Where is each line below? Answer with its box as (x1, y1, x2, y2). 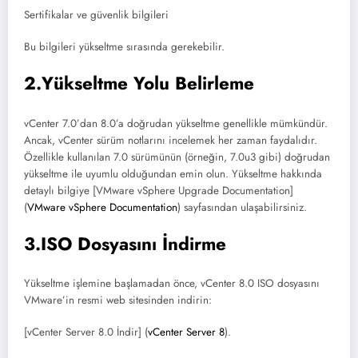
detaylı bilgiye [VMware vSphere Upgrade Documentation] (24, 182, 293, 198)
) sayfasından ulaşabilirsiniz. (177, 199, 307, 215)
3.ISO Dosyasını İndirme (24, 230, 226, 257)
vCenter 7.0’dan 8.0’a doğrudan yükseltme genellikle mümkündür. (24, 115, 328, 131)
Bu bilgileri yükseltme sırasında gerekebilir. (24, 38, 225, 54)
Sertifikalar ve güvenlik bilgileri (24, 6, 169, 22)
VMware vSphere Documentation (27, 199, 177, 215)
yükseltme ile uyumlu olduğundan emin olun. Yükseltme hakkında (24, 165, 322, 181)
